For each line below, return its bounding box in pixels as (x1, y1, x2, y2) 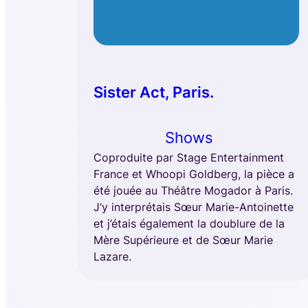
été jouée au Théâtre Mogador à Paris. (93, 184, 293, 198)
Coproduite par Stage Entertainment (93, 151, 284, 165)
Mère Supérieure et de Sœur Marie (93, 233, 273, 247)
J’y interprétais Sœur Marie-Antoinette (93, 200, 294, 214)
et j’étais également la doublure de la (93, 217, 285, 231)
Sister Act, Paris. (93, 83, 214, 102)
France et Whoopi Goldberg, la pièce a (93, 167, 294, 181)
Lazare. (93, 250, 131, 264)
